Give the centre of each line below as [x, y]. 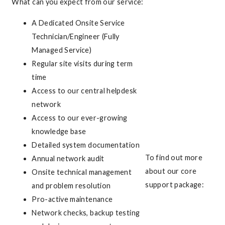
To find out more [174, 158]
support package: [175, 185]
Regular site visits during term [82, 63]
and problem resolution [71, 185]
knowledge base [59, 131]
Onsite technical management [82, 172]
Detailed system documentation [86, 145]
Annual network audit [68, 158]
